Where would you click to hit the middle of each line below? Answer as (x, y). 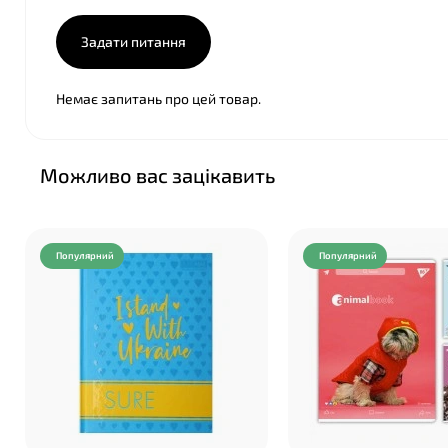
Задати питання (133, 41)
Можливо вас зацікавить (157, 175)
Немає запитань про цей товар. (158, 98)
